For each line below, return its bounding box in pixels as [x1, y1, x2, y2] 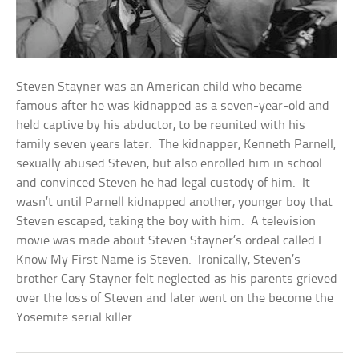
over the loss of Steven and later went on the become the [16, 292, 334, 305]
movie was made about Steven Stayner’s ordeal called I [16, 234, 322, 248]
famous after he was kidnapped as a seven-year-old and [16, 99, 330, 113]
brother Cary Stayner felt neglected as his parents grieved [16, 272, 338, 286]
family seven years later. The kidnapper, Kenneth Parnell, [16, 138, 337, 151]
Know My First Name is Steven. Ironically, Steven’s [16, 253, 301, 267]
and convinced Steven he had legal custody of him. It [16, 176, 311, 190]
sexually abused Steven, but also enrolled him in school [16, 157, 323, 171]
